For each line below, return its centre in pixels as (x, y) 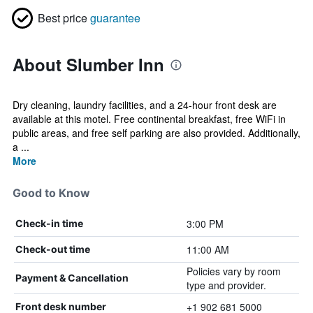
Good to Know (51, 193)
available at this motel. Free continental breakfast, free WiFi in (149, 119)
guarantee (115, 18)
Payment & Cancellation (72, 278)
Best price (63, 18)
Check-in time (49, 223)
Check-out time (53, 249)
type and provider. (226, 285)
